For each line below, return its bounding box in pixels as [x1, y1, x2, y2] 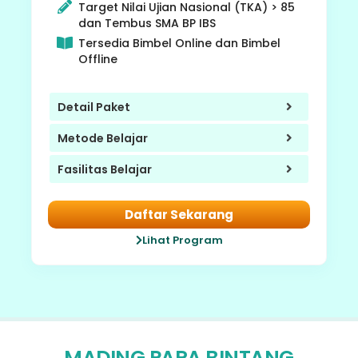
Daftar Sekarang [125, 206, 233, 224]
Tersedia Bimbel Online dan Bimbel [78, 35, 280, 52]
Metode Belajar [58, 129, 148, 146]
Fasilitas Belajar [58, 161, 152, 177]
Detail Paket [58, 98, 130, 115]
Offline [78, 51, 117, 68]
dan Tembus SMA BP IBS [78, 15, 216, 32]
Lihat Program [141, 233, 223, 249]
